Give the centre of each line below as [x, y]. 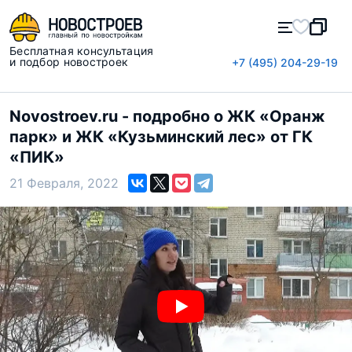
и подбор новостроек [69, 62]
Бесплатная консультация [82, 51]
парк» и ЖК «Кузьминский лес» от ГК [161, 137]
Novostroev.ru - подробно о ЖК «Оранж [167, 116]
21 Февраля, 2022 [64, 183]
